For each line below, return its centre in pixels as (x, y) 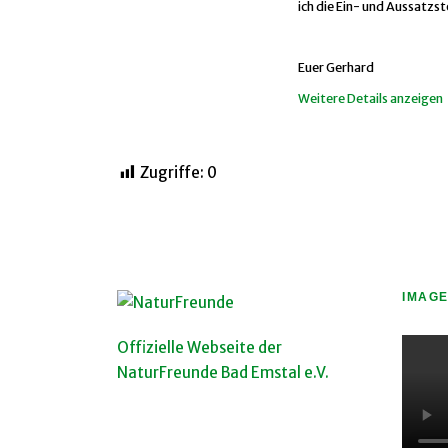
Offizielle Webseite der (199, 348)
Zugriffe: (172, 173)
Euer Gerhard (335, 67)
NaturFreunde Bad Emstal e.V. (223, 373)
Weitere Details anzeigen (370, 98)
